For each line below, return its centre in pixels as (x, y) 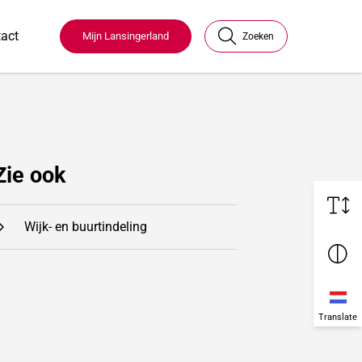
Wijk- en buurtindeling (86, 227)
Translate (338, 318)
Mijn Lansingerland (125, 36)
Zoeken (258, 36)
